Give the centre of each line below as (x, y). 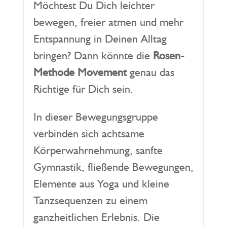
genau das (150, 72)
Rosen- (168, 55)
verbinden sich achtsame (89, 133)
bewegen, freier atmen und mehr (108, 22)
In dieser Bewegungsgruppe (96, 117)
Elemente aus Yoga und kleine (101, 183)
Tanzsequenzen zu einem (90, 200)
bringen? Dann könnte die (93, 55)
